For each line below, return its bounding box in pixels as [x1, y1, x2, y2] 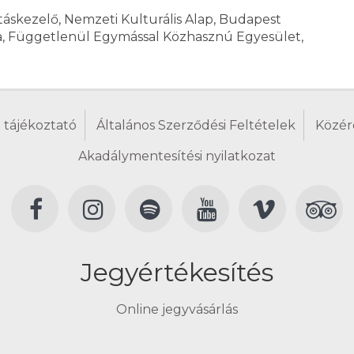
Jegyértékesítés [81, 257, 273, 288]
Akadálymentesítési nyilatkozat [78, 149, 276, 164]
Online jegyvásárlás [116, 302, 238, 317]
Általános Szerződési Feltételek [96, 118, 296, 133]
